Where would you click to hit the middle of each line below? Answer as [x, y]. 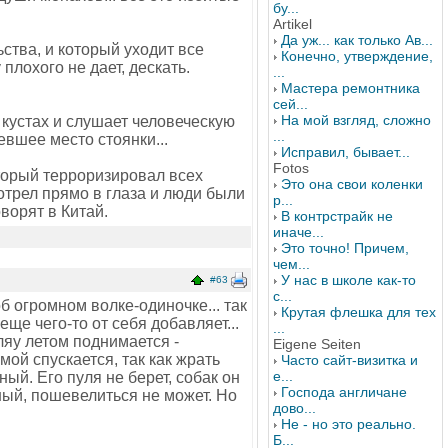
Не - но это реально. [348, 424]
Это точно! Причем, [345, 248]
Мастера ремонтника [350, 88]
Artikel [292, 24]
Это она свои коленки [352, 184]
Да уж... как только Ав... [357, 40]
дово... [294, 408]
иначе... [298, 232]
